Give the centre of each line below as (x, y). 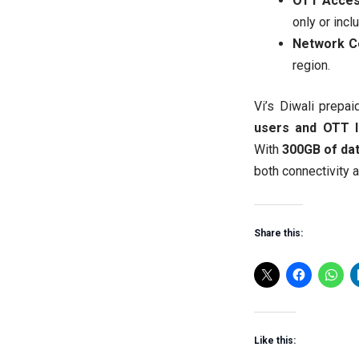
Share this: (278, 233)
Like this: (275, 340)
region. (311, 65)
